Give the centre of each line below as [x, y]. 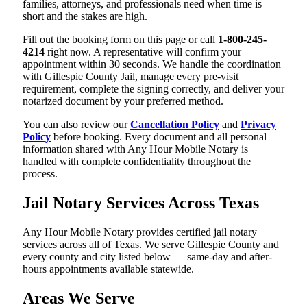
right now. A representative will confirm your [143, 51]
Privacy [258, 124]
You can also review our [76, 124]
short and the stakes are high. [85, 16]
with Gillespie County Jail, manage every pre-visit [131, 76]
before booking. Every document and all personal [159, 136]
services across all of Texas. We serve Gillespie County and [151, 244]
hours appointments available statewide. [108, 269]
